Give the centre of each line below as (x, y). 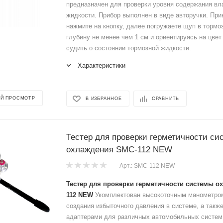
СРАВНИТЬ (166, 99)
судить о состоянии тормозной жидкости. (129, 48)
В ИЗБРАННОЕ (104, 99)
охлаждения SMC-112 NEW (119, 149)
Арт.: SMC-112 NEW (147, 166)
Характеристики (102, 65)
